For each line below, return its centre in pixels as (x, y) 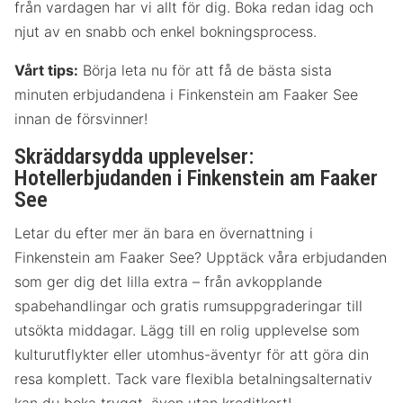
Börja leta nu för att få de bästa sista (205, 71)
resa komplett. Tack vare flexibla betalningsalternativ (193, 378)
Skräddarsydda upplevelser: (134, 157)
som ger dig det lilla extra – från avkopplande (168, 281)
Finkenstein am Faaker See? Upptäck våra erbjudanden (201, 257)
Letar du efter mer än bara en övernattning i (164, 233)
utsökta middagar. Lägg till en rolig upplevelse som (187, 330)
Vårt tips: (46, 71)
